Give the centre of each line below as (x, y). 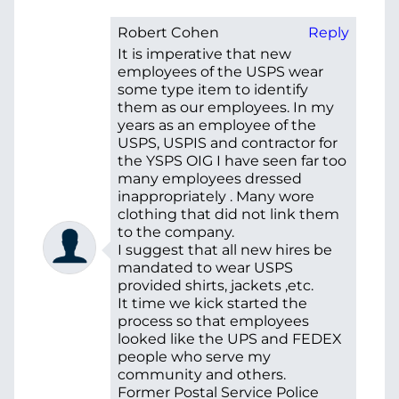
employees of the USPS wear (220, 71)
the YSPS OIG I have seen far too (232, 160)
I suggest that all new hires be (225, 249)
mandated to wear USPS (205, 267)
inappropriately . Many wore (216, 196)
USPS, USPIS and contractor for (228, 142)
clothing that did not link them (228, 214)
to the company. (176, 232)
